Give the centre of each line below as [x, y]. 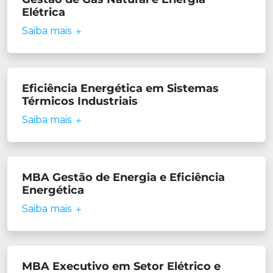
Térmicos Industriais [80, 101]
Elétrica [44, 12]
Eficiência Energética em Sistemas [120, 88]
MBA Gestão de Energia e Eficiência [123, 177]
